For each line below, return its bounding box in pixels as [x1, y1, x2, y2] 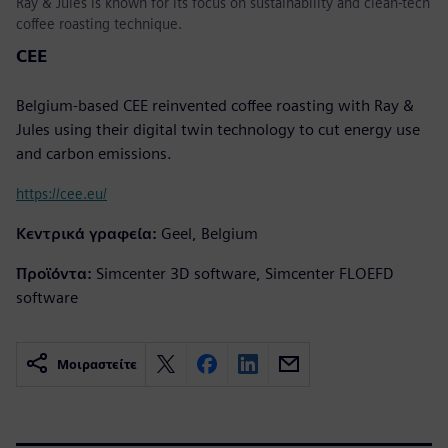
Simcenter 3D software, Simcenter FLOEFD [96, 263, 394, 283]
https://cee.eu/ [16, 184, 107, 202]
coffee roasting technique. [16, 14, 182, 32]
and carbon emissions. [16, 143, 172, 163]
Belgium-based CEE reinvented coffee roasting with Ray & [16, 95, 414, 115]
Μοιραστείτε [57, 356, 137, 372]
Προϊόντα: [16, 263, 92, 283]
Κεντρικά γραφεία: [16, 223, 157, 243]
